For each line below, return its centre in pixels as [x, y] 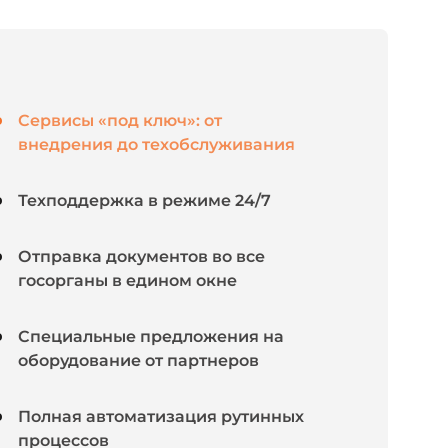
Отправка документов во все [141, 256]
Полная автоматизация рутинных [161, 416]
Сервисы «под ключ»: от [120, 120]
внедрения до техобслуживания [156, 144]
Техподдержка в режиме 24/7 [144, 200]
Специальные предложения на [151, 336]
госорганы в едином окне [127, 280]
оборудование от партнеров [138, 360]
